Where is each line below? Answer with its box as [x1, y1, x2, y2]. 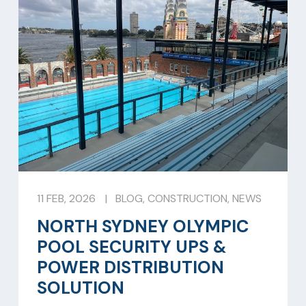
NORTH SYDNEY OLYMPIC [37, 214, 249, 238]
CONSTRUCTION [147, 191, 227, 206]
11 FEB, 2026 [37, 191, 96, 206]
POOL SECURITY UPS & [37, 235, 227, 258]
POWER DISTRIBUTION [37, 255, 224, 279]
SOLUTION [37, 276, 124, 299]
